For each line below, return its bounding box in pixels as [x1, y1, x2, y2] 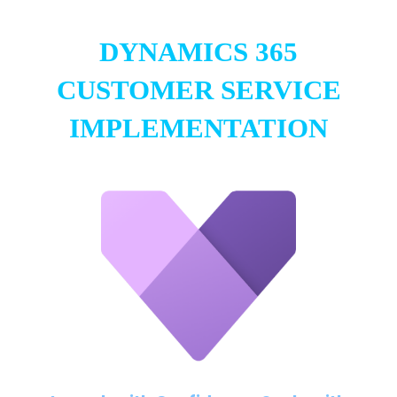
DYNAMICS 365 [99, 36, 298, 68]
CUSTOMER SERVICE [56, 74, 341, 106]
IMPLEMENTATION [69, 113, 328, 144]
